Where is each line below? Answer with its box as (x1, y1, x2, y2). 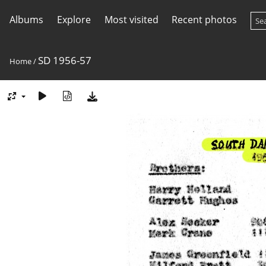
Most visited (104, 13, 159, 26)
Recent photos (172, 13, 237, 26)
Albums (9, 13, 43, 26)
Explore (56, 13, 91, 26)
